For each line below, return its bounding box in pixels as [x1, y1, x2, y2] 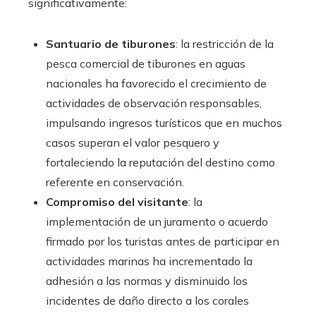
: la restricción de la [176, 37, 274, 51]
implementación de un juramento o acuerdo [46, 214, 268, 229]
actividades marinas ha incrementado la [46, 254, 253, 269]
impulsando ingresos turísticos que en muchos [46, 116, 282, 130]
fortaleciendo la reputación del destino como [46, 155, 275, 170]
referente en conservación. [46, 175, 184, 190]
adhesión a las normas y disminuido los [46, 274, 248, 288]
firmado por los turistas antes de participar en [46, 234, 279, 249]
